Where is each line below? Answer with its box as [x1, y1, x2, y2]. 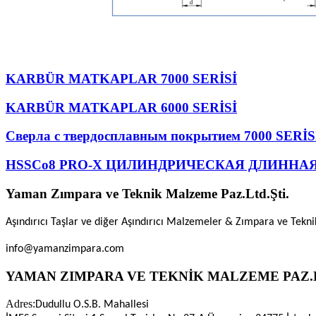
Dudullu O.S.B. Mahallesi [35, 299, 149, 310]
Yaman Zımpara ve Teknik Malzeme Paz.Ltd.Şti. [6, 186, 289, 201]
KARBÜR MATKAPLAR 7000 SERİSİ [6, 71, 237, 86]
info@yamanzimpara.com [6, 243, 124, 255]
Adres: [6, 298, 35, 310]
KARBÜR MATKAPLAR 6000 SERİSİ [6, 99, 237, 115]
